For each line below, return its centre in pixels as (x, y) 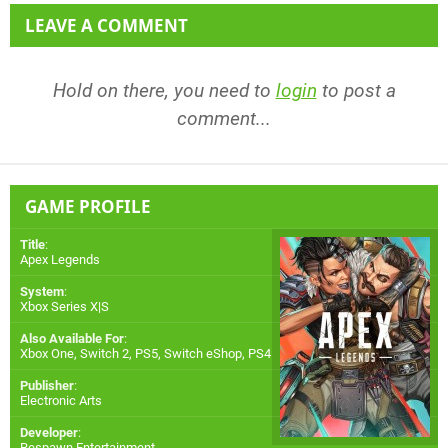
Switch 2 (104, 354)
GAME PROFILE (88, 207)
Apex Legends (60, 260)
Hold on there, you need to (164, 91)
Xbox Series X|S (64, 307)
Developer (49, 433)
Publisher (47, 386)
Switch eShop (203, 354)
